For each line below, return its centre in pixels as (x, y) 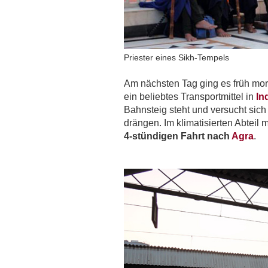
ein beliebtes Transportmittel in (190, 97)
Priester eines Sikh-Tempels (176, 58)
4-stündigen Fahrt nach (178, 136)
